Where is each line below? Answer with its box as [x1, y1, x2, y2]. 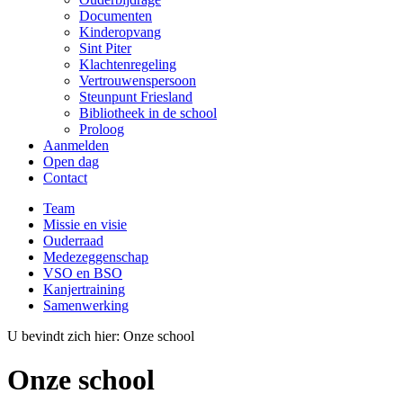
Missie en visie [43, 217, 127, 232]
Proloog [79, 121, 124, 137]
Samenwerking [43, 298, 129, 313]
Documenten [79, 8, 152, 23]
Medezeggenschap [43, 249, 148, 264]
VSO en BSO [43, 265, 122, 281]
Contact [43, 170, 87, 185]
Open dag [43, 154, 99, 169]
